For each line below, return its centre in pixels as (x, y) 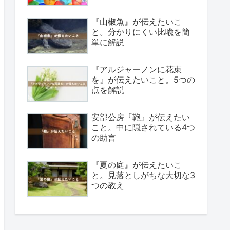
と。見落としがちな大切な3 (143, 175)
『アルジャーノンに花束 (137, 70)
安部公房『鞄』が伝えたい (141, 117)
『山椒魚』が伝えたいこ (137, 21)
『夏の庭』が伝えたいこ (137, 165)
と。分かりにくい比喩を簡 (141, 32)
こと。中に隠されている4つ (143, 128)
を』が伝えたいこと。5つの (143, 80)
